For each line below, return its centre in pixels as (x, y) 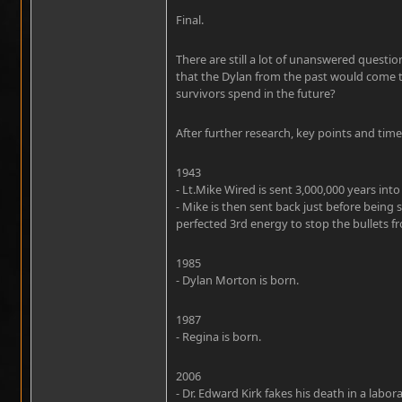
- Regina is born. (218, 336)
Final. (190, 20)
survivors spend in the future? (256, 93)
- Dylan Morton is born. (237, 280)
